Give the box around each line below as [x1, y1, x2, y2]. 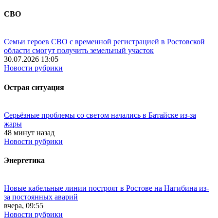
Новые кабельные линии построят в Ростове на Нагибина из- [4, 184, 209, 193]
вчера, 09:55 [4, 201, 43, 210]
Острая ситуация [4, 83, 64, 91]
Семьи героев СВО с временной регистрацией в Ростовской [4, 37, 205, 46]
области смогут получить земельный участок [4, 46, 154, 55]
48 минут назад [4, 128, 54, 137]
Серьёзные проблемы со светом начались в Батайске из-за [4, 110, 196, 119]
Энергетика [4, 156, 45, 165]
